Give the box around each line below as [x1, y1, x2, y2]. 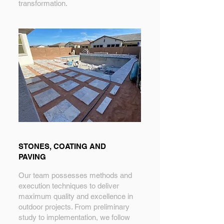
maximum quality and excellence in [18, 192, 133, 200]
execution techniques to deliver [18, 181, 119, 190]
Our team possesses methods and [18, 171, 132, 179]
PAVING [18, 152, 46, 161]
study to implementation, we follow [18, 213, 130, 221]
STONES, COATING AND [18, 142, 106, 150]
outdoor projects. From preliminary [18, 202, 129, 211]
